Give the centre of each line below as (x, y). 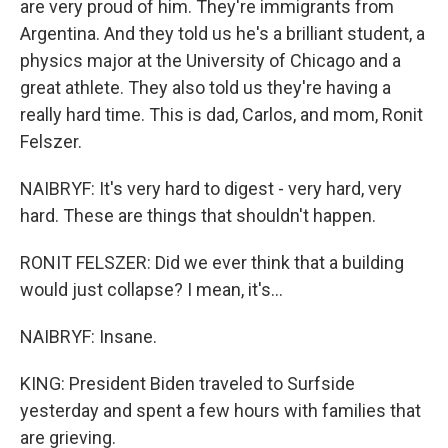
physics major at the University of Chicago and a (210, 60)
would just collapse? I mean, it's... (151, 289)
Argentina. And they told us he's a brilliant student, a (222, 33)
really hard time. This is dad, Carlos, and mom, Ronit (221, 114)
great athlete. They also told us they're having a (205, 87)
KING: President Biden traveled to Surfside (187, 383)
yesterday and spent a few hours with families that (220, 410)
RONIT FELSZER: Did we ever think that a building (212, 262)
